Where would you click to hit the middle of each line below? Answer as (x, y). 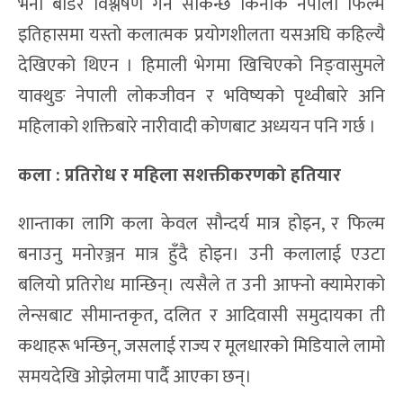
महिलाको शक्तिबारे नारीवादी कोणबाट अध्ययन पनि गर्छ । (197, 127)
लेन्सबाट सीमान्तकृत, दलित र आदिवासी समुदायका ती (201, 316)
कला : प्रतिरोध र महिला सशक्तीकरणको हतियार (179, 176)
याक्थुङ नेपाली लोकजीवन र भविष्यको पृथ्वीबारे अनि (201, 97)
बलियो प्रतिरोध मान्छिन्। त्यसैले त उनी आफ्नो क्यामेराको (201, 286)
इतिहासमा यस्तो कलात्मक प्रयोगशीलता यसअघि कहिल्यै (201, 36)
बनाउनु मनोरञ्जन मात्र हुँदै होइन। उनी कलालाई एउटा (201, 255)
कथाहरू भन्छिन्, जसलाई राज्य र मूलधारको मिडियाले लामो (201, 347)
